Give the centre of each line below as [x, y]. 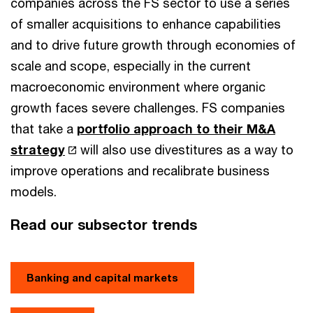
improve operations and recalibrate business [140, 170]
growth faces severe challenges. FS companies [148, 108]
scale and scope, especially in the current [131, 66]
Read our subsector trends [104, 225]
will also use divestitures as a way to [185, 150]
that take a [44, 129]
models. [34, 191]
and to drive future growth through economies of [153, 45]
